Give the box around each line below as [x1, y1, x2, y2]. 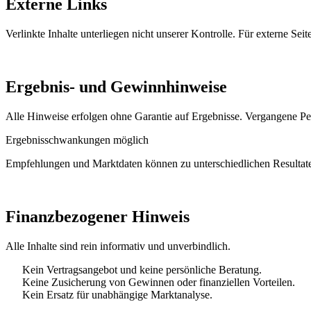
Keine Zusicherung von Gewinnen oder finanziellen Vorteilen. [22, 276, 295, 288]
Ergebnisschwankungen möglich [6, 133, 149, 146]
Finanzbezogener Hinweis [6, 207, 190, 226]
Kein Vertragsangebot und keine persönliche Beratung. [22, 263, 262, 276]
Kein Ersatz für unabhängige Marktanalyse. [22, 288, 212, 301]
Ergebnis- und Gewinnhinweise [6, 78, 227, 96]
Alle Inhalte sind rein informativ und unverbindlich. [6, 239, 230, 252]
